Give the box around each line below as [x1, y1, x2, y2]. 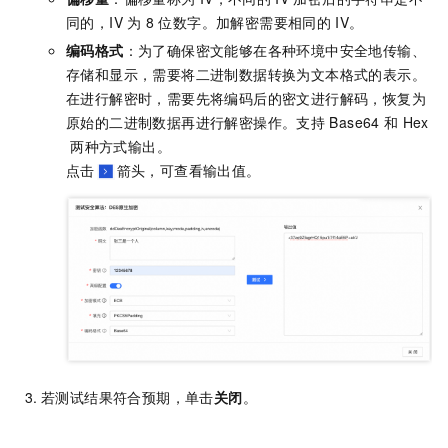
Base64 [329, 111, 380, 132]
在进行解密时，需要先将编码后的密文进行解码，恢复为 [66, 87, 426, 108]
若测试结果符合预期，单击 [41, 387, 214, 408]
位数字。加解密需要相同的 [158, 11, 332, 32]
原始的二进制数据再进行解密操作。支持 [66, 111, 326, 132]
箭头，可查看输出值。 [116, 159, 261, 180]
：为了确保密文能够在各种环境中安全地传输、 [123, 39, 427, 60]
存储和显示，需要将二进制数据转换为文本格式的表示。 [66, 63, 426, 84]
